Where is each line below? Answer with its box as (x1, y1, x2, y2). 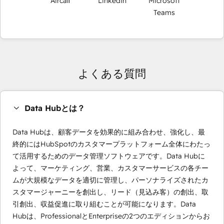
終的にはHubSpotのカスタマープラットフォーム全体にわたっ (12, 139, 210, 149)
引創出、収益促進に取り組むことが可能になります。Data (12, 199, 196, 209)
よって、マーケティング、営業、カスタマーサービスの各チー (12, 163, 208, 173)
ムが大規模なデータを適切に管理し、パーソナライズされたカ (12, 175, 208, 185)
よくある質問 (78, 66, 146, 81)
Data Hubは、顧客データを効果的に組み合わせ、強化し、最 (12, 127, 205, 137)
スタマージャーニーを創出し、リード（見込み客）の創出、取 (12, 187, 208, 197)
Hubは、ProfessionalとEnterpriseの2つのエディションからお (12, 211, 210, 221)
